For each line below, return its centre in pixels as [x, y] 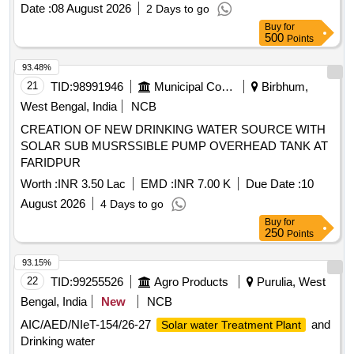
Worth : [39, 184]
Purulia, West [290, 282]
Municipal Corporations [227, 87]
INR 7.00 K [202, 184]
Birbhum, [283, 87]
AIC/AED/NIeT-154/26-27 [87, 325]
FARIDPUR [51, 163]
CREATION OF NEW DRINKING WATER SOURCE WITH [173, 130]
